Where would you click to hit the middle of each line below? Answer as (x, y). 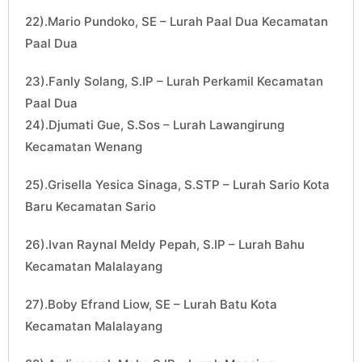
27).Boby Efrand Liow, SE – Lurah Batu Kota (151, 305)
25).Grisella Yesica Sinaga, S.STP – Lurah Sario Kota (177, 185)
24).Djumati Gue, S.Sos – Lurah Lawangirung (155, 125)
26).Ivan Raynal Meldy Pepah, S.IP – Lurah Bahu (165, 245)
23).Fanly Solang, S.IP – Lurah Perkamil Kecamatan (174, 82)
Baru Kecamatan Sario (90, 207)
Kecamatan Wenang (84, 147)
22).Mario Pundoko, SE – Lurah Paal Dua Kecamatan (177, 22)
